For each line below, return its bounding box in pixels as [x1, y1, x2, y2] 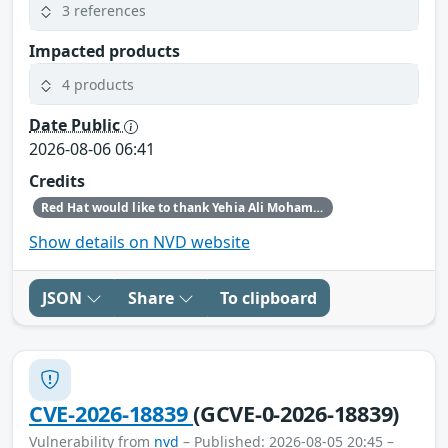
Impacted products [29, 40, 180, 63]
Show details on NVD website [29, 230, 250, 253]
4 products [62, 74, 134, 94]
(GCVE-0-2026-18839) [193, 398, 400, 428]
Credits [29, 170, 85, 193]
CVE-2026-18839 [29, 398, 194, 428]
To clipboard [220, 286, 317, 309]
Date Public [29, 114, 124, 137]
